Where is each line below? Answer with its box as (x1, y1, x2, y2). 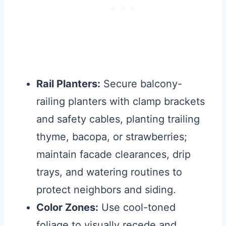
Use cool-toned (98, 201, 176, 214)
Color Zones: (36, 201, 98, 214)
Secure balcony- (100, 78, 182, 90)
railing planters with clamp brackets (36, 95, 205, 108)
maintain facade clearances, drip (36, 148, 191, 161)
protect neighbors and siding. (36, 184, 176, 196)
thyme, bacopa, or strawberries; (36, 131, 187, 143)
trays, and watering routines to (36, 166, 182, 179)
